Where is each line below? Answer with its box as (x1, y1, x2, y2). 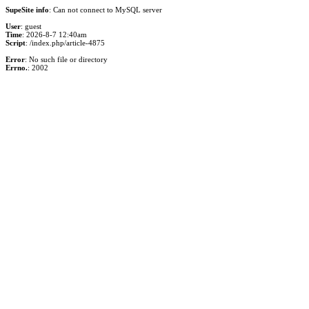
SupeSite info (6, 6, 49, 14)
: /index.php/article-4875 (26, 39, 105, 47)
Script (6, 39, 26, 47)
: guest (21, 22, 41, 30)
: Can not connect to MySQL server (49, 6, 162, 14)
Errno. (6, 63, 28, 72)
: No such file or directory (25, 55, 108, 63)
